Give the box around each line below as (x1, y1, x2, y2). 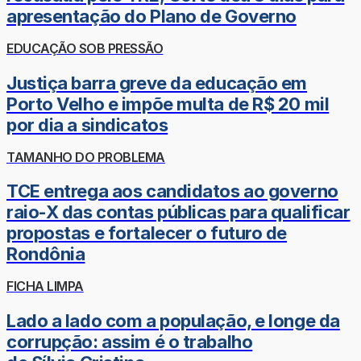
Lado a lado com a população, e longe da (6, 309, 340, 331)
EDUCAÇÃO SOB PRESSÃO (6, 40, 164, 57)
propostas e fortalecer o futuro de (6, 222, 288, 244)
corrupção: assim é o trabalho (6, 330, 253, 352)
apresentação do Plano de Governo (6, 6, 297, 27)
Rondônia (6, 243, 85, 265)
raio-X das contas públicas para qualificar (6, 201, 351, 223)
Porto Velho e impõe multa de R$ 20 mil (6, 93, 330, 114)
